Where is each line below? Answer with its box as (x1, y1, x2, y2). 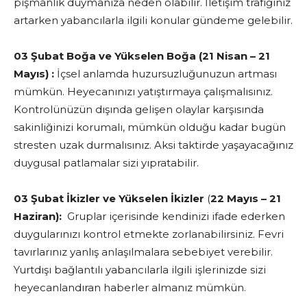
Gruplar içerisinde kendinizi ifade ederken (64, 210, 285, 223)
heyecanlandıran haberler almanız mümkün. (14, 281, 246, 294)
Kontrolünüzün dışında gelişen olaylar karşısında (14, 103, 264, 116)
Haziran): (14, 210, 64, 223)
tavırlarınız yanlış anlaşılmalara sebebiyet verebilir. (14, 245, 273, 258)
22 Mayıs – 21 (210, 192, 281, 205)
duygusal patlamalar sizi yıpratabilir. (14, 156, 199, 169)
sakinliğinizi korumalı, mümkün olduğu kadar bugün (14, 121, 286, 134)
